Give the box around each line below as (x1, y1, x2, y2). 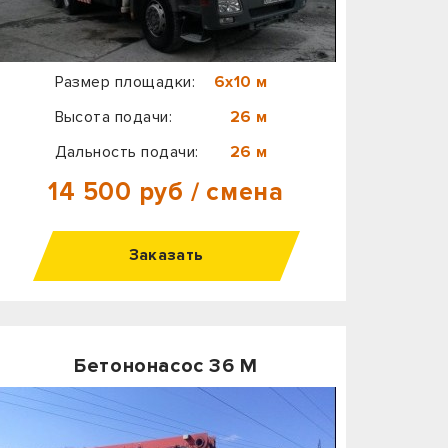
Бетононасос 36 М (74, 354, 258, 378)
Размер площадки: (54, 72, 196, 93)
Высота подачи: (54, 106, 173, 127)
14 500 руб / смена (48, 177, 284, 208)
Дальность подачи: (54, 141, 199, 162)
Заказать (128, 245, 204, 266)
